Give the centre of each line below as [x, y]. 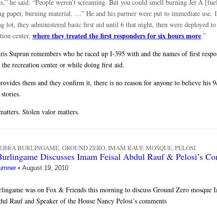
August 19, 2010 [45, 168]
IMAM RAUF [125, 148]
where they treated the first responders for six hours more [117, 36]
